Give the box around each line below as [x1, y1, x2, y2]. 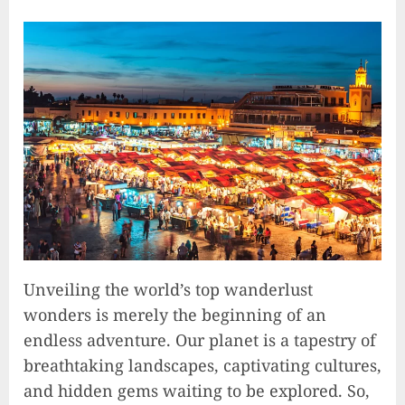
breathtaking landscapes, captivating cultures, [24, 353, 381, 376]
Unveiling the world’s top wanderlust [24, 278, 313, 300]
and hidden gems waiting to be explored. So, [24, 379, 370, 401]
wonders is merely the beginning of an [24, 303, 326, 325]
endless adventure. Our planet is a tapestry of [24, 328, 376, 351]
